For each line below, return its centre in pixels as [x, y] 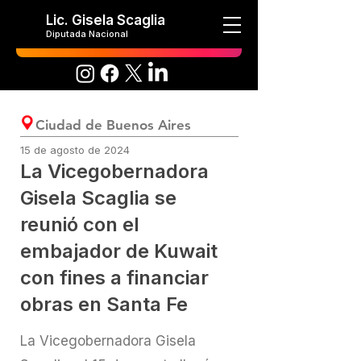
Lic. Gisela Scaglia [106, 20]
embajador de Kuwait [119, 251]
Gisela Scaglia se [98, 198]
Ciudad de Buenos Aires [113, 125]
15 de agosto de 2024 [75, 150]
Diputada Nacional [87, 34]
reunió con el [80, 224]
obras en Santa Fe [104, 304]
